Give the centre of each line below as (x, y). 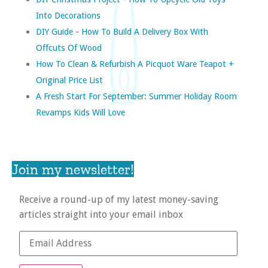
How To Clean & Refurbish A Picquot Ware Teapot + (135, 64)
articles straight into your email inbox (101, 215)
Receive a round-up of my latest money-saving (119, 200)
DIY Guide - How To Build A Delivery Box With (122, 32)
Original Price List (69, 80)
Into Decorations (68, 16)
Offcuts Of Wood (69, 48)
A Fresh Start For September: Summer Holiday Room (136, 96)
